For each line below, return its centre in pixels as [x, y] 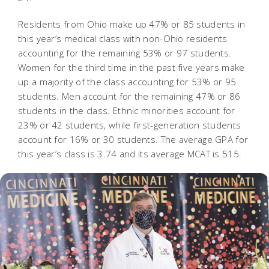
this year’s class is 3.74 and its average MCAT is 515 [128, 153]
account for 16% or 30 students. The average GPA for [133, 139]
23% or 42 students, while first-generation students [130, 125]
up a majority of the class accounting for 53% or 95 [127, 81]
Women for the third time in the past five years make [131, 67]
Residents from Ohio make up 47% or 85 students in [132, 24]
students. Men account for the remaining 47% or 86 [129, 96]
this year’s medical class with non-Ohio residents [123, 38]
